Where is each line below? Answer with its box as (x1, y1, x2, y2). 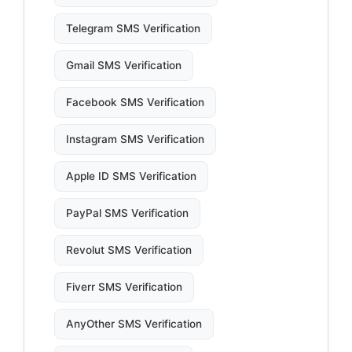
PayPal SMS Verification (66, 207, 189, 220)
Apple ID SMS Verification (66, 170, 196, 183)
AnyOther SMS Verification (66, 317, 202, 331)
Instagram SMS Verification (66, 133, 204, 146)
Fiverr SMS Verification (66, 280, 182, 294)
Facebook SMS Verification (66, 96, 204, 109)
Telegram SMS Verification (66, 22, 200, 35)
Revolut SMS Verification (66, 244, 192, 257)
